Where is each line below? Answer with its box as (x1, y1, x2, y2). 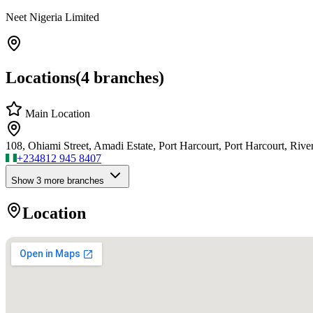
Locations (6, 68, 75, 87)
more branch (41, 175, 94, 187)
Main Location (22, 108, 90, 120)
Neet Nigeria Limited (6, 10, 99, 23)
